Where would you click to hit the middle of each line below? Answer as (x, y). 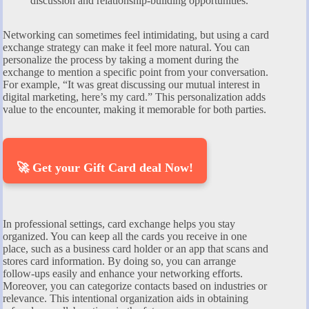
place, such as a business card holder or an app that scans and (136, 249)
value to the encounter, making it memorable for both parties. (134, 110)
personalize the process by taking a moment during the (121, 60)
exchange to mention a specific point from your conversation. (136, 72)
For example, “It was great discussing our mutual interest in (131, 85)
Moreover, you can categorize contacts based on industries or (135, 286)
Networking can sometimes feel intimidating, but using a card (136, 35)
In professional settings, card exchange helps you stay (119, 224)
